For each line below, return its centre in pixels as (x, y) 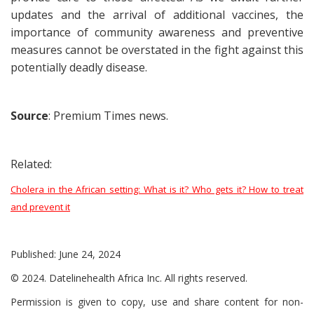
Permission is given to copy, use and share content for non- (157, 302)
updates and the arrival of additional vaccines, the (157, 15)
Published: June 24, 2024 (66, 254)
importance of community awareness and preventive (157, 32)
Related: (31, 164)
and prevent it (40, 207)
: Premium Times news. (108, 116)
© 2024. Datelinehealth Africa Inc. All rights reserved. (129, 278)
